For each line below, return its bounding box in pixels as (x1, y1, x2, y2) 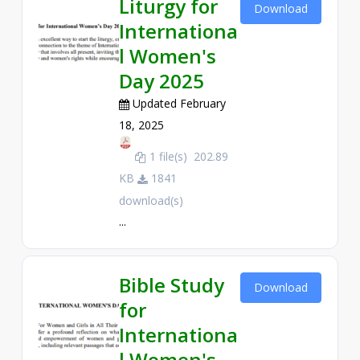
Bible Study (118, 271, 224, 298)
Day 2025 (118, 67, 204, 94)
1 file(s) (145, 149, 190, 165)
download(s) (118, 192, 183, 208)
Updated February (129, 95, 226, 111)
